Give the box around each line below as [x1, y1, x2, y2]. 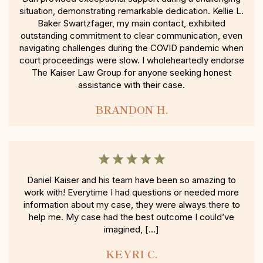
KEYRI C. [106, 246, 157, 262]
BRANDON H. [95, 102, 168, 117]
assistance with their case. [78, 79, 185, 91]
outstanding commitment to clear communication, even [21, 30, 242, 42]
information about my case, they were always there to [23, 199, 240, 211]
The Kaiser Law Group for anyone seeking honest [32, 67, 231, 79]
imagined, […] [104, 224, 159, 235]
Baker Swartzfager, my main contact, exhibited [38, 18, 225, 29]
